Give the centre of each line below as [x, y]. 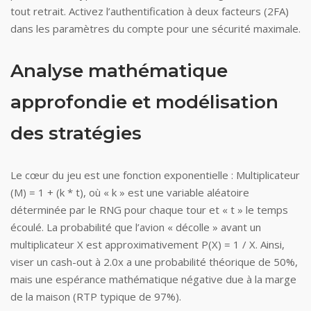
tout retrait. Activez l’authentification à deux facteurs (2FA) [150, 11]
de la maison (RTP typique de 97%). [96, 296]
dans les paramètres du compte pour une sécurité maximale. [155, 28]
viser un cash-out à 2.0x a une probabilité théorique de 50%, [154, 262]
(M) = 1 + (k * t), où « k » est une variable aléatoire [130, 192]
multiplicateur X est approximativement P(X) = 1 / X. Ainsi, [148, 244]
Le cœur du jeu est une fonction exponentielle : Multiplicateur [155, 175]
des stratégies [76, 133]
